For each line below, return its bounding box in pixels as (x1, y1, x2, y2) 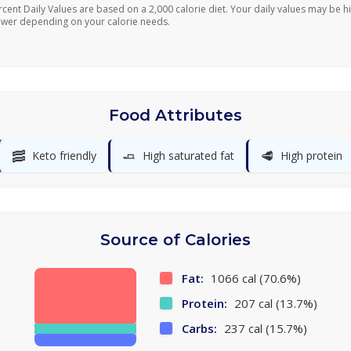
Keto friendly (31, 148, 96, 163)
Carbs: (181, 320, 217, 336)
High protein (280, 148, 342, 163)
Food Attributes (109, 106, 242, 125)
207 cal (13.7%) (230, 295, 317, 311)
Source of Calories (100, 230, 251, 249)
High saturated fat (142, 148, 234, 163)
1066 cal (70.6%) (207, 270, 301, 286)
